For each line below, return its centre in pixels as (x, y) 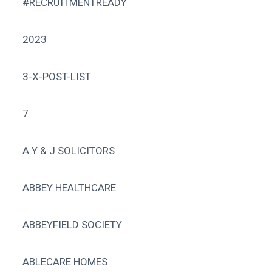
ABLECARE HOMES (65, 261)
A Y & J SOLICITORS (69, 150)
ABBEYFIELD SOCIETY (73, 224)
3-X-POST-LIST (57, 76)
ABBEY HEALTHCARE (70, 187)
